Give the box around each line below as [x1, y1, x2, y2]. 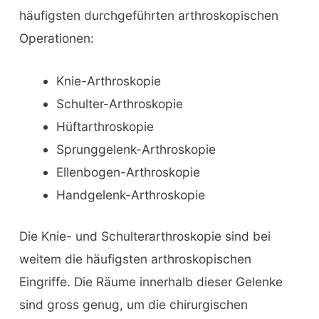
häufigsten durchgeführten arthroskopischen [19, 8, 278, 23]
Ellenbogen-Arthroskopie [56, 164, 200, 180]
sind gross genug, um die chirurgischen [19, 297, 248, 313]
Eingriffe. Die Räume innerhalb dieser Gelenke [19, 274, 283, 290]
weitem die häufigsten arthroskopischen [19, 251, 251, 267]
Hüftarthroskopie [56, 119, 154, 135]
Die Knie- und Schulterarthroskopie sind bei [19, 229, 271, 244]
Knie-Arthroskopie [56, 73, 161, 89]
